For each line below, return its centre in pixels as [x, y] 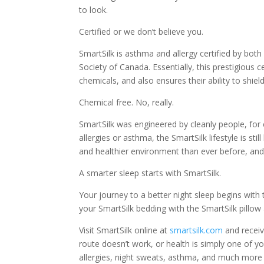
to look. [94, 10]
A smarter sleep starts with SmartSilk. [150, 173]
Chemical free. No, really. [127, 102]
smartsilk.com [197, 230]
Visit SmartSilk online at [125, 230]
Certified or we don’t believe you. [141, 32]
